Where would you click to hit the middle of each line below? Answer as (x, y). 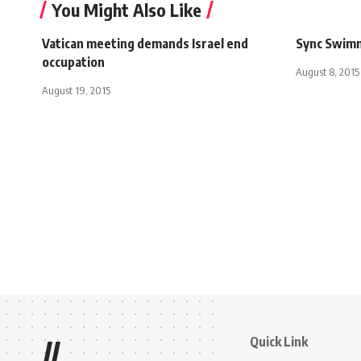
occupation (73, 62)
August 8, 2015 (328, 71)
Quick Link (279, 341)
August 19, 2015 (76, 90)
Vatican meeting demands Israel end (145, 43)
